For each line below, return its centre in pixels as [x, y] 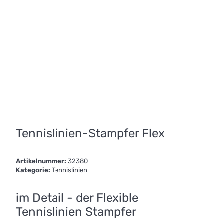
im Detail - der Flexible [77, 197]
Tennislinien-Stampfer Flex [90, 133]
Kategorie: [34, 170]
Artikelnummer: [42, 161]
